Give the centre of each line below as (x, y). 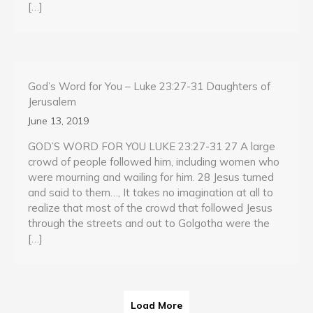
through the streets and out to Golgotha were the (149, 224)
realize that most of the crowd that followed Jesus (150, 208)
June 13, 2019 (58, 121)
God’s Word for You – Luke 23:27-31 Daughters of (149, 87)
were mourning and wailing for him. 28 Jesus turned (151, 177)
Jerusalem (52, 102)
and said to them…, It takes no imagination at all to (151, 193)
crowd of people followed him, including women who (154, 162)
